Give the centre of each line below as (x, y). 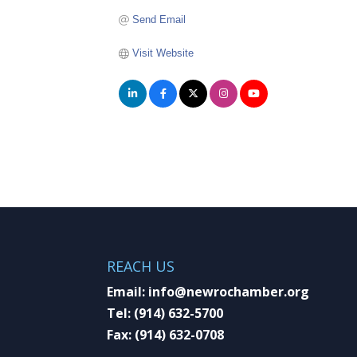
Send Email (159, 19)
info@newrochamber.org (229, 291)
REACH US (141, 266)
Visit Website (163, 53)
